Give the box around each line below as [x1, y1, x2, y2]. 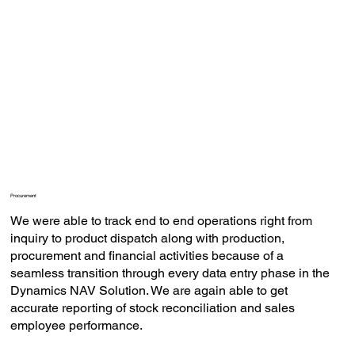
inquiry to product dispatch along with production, [10, 230, 284, 246]
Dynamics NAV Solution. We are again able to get [10, 282, 288, 298]
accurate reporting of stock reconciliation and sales [10, 300, 295, 315]
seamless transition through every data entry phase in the [10, 265, 330, 281]
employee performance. [10, 317, 143, 333]
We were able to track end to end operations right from [10, 212, 312, 228]
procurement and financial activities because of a [10, 247, 284, 263]
